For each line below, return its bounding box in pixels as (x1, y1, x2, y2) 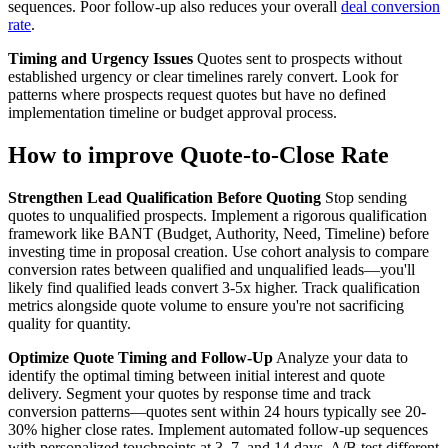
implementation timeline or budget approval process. (8, 104, 337, 122)
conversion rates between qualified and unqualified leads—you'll (8, 261, 415, 279)
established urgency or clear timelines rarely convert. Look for (8, 68, 398, 86)
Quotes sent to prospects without (193, 50, 402, 68)
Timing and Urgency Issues (8, 50, 193, 68)
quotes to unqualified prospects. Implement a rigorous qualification (8, 207, 427, 225)
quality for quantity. (8, 315, 131, 333)
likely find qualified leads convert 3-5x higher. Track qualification (8, 279, 420, 297)
